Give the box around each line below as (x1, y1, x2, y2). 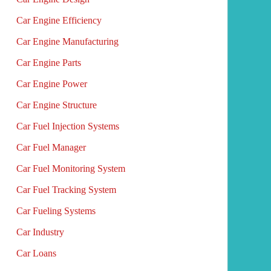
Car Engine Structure (16, 99, 97, 110)
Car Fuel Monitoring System (16, 163, 125, 174)
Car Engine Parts (16, 57, 81, 68)
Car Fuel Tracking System (16, 184, 116, 195)
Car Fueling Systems (16, 205, 96, 216)
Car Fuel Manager (16, 142, 86, 152)
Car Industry (16, 226, 64, 237)
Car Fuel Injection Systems (16, 120, 119, 131)
